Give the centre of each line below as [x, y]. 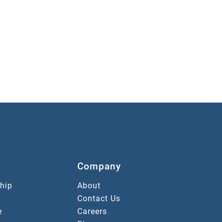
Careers [92, 211]
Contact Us [99, 198]
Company [99, 166]
